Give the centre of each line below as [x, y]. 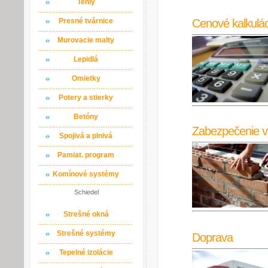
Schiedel [86, 192]
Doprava [212, 237]
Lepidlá [86, 59]
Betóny [86, 117]
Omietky [86, 78]
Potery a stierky [86, 98]
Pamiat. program [86, 155]
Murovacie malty [86, 40]
